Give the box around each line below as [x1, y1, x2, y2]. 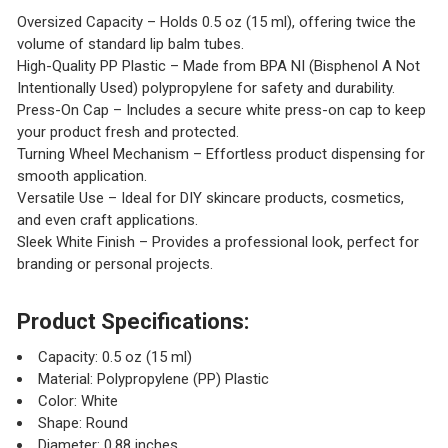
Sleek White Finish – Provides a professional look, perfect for [16, 232, 419, 251]
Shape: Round [37, 414, 128, 433]
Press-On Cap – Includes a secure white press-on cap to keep [16, 100, 426, 119]
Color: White [37, 392, 118, 411]
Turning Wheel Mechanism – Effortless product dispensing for [16, 144, 425, 163]
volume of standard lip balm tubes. [16, 34, 244, 53]
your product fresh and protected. [16, 122, 239, 141]
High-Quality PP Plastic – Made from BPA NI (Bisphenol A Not [16, 56, 420, 75]
